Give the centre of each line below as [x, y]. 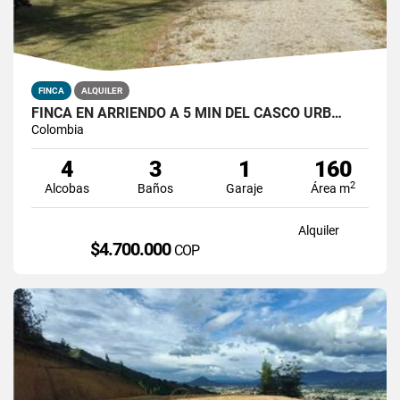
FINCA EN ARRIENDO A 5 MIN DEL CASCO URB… [187, 112]
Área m [331, 188]
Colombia [58, 129]
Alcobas [67, 188]
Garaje [245, 188]
